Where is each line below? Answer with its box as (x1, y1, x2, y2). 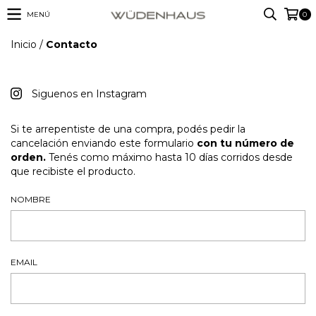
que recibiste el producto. (11, 164, 135, 178)
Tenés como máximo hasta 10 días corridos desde (46, 150, 293, 164)
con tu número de (197, 136, 294, 150)
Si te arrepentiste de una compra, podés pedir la (11, 122, 245, 135)
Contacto (46, 37, 97, 51)
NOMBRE (11, 193, 51, 205)
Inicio (11, 37, 37, 51)
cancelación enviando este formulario (11, 136, 197, 150)
